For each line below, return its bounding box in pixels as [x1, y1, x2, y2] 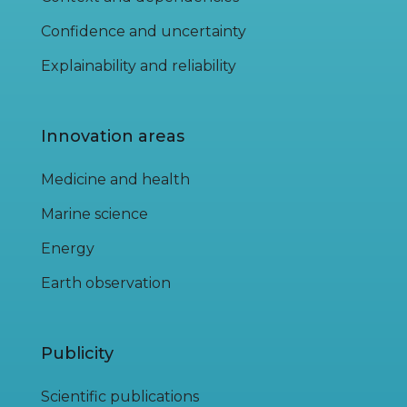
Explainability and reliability [41, 57, 236, 74]
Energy [41, 240, 94, 257]
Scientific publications [41, 388, 199, 405]
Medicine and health [41, 171, 190, 188]
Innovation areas [41, 126, 184, 146]
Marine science [41, 205, 148, 223]
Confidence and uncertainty [41, 23, 246, 40]
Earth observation [41, 274, 171, 292]
